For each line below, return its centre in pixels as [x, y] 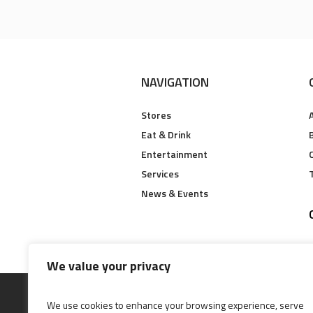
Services [160, 174]
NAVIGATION [175, 82]
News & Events [175, 194]
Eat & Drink [166, 135]
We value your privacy [109, 266]
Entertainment [175, 154]
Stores [156, 115]
